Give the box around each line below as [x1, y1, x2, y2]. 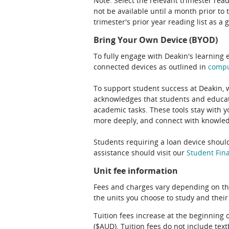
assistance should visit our [94, 148, 187, 157]
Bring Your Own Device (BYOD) [94, 34, 218, 45]
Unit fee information [94, 165, 178, 176]
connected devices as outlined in [94, 62, 208, 72]
